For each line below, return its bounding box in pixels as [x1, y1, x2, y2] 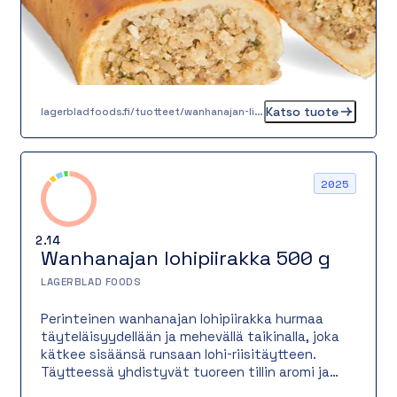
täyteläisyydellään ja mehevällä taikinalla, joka [41, 327, 339, 345]
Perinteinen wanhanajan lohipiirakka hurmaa [41, 309, 323, 327]
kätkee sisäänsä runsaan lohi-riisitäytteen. [41, 345, 316, 362]
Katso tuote [265, 103, 339, 120]
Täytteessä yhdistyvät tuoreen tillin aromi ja [41, 362, 330, 380]
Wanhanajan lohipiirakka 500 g [41, 245, 331, 272]
